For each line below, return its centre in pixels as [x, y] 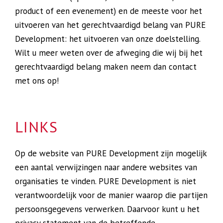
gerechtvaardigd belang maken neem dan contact [106, 67]
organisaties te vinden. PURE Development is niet [106, 181]
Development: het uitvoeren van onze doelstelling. [108, 39]
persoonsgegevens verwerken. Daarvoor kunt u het [107, 209]
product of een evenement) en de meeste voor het [109, 11]
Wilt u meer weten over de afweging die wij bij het [109, 53]
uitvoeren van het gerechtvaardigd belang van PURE [110, 25]
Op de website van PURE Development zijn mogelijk [111, 153]
